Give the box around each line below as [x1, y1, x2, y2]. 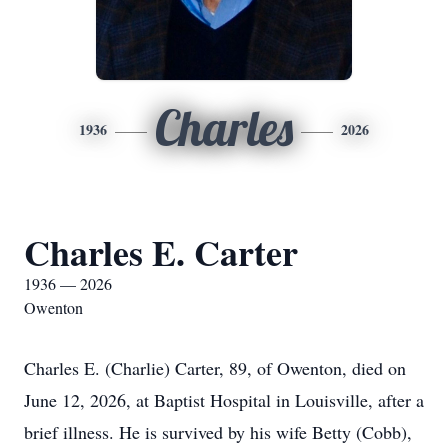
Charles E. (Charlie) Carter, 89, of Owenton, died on [24, 356, 406, 380]
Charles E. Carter [24, 226, 298, 278]
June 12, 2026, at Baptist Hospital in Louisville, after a [24, 388, 424, 412]
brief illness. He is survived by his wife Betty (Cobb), [24, 420, 412, 444]
